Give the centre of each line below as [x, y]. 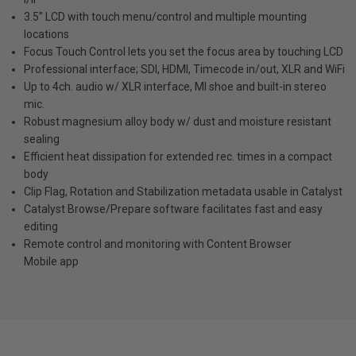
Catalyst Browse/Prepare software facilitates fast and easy [173, 209]
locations [46, 34]
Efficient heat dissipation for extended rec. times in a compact [178, 156]
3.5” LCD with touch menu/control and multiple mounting [165, 16]
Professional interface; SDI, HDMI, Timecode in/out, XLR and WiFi [184, 69]
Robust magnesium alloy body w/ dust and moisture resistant [178, 121]
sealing [42, 139]
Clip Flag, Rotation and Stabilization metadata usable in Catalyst [183, 191]
